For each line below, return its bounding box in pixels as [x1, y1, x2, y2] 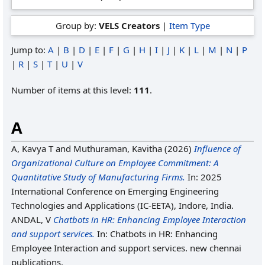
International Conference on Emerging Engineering [11, 185, 219, 197]
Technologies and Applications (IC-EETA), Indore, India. [11, 199, 234, 211]
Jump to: [11, 44, 48, 56]
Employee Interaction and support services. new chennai [11, 242, 241, 254]
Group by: [55, 20, 99, 31]
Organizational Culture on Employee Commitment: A [11, 157, 218, 169]
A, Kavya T [11, 143, 53, 154]
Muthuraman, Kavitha [73, 143, 162, 154]
